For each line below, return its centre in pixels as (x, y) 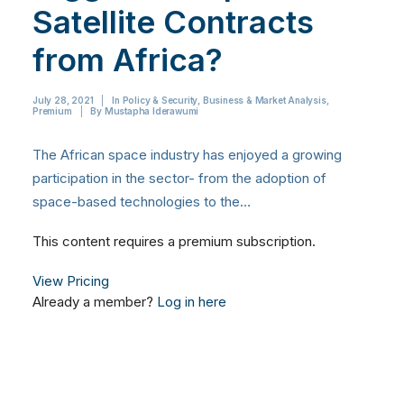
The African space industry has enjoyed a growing (187, 155)
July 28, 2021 (63, 101)
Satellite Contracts (173, 22)
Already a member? (95, 302)
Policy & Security (160, 101)
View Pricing (71, 281)
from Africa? (128, 60)
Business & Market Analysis (264, 101)
